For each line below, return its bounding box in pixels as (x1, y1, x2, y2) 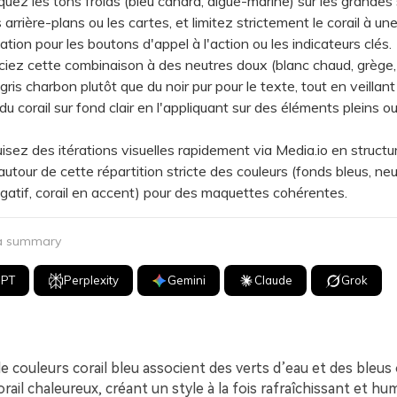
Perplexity (64, 273, 120, 287)
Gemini (167, 273, 206, 287)
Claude (254, 273, 293, 287)
